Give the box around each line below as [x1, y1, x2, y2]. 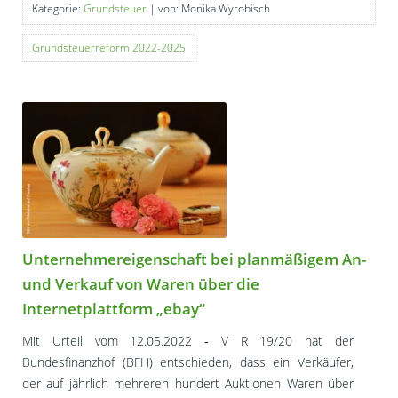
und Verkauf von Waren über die [22, 274, 259, 295]
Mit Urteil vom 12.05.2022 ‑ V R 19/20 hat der [22, 332, 354, 350]
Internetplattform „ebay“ [22, 298, 205, 320]
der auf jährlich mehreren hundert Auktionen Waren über [22, 375, 354, 393]
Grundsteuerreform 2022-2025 [32, 40, 186, 56]
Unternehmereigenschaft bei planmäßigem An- [22, 249, 366, 270]
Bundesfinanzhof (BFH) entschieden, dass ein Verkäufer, [22, 354, 354, 371]
